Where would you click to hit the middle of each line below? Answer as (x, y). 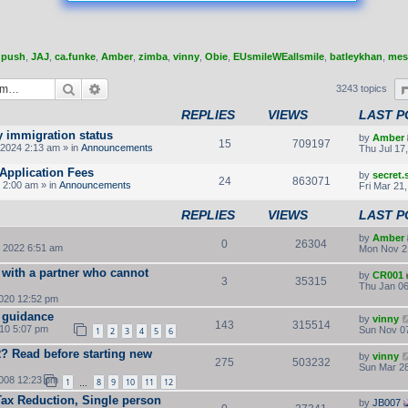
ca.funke (75, 56)
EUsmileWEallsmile (279, 56)
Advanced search (148, 88)
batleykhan (356, 56)
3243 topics (363, 88)
